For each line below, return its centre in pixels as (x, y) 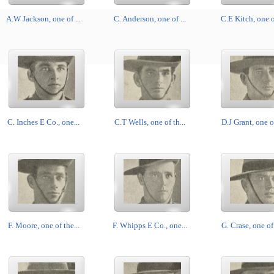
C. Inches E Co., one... (44, 122)
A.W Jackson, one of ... (44, 19)
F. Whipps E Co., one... (150, 225)
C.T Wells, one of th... (150, 122)
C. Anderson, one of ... (150, 19)
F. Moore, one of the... (43, 225)
